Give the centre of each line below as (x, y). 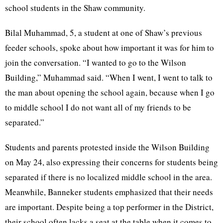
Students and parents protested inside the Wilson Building (107, 147)
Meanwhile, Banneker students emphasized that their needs (109, 192)
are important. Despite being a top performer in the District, (109, 207)
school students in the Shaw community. (75, 8)
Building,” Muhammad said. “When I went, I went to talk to (109, 78)
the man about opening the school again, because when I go (110, 93)
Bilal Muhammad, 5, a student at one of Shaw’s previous (104, 33)
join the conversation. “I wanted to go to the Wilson (96, 63)
